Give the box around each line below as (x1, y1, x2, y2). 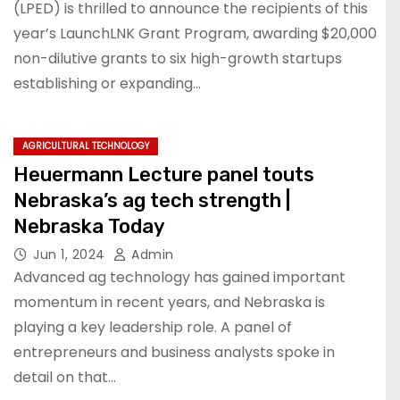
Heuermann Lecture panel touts (13, 162, 314, 187)
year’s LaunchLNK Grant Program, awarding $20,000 (13, 23, 377, 44)
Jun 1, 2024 (33, 246, 109, 263)
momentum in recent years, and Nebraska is (13, 292, 325, 312)
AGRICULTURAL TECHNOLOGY (22, 139, 149, 153)
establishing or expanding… (13, 73, 201, 94)
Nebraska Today (13, 214, 165, 238)
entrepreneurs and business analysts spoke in (13, 342, 335, 362)
